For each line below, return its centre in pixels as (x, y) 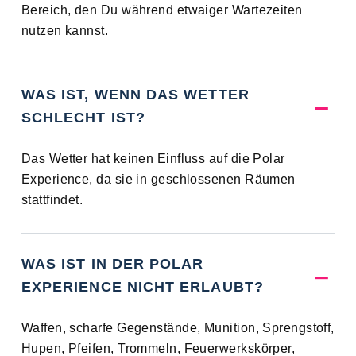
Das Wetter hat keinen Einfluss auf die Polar (153, 159)
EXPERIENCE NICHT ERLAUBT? (142, 287)
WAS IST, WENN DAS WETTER (135, 95)
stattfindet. (52, 200)
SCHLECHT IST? (83, 118)
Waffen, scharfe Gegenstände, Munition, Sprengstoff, (178, 328)
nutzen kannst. (65, 31)
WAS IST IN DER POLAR (112, 264)
